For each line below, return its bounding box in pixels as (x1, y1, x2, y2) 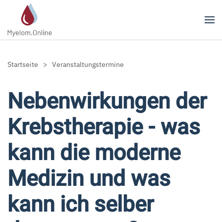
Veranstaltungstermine (52, 60, 124, 69)
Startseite (7, 60, 38, 69)
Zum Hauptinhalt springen (22, 23, 115, 33)
